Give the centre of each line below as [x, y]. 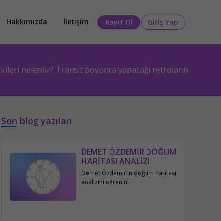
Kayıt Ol [119, 22]
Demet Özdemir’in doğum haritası [129, 173]
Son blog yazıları [37, 121]
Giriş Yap [163, 22]
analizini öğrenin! [105, 182]
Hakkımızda [27, 21]
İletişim [76, 21]
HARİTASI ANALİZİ [116, 161]
